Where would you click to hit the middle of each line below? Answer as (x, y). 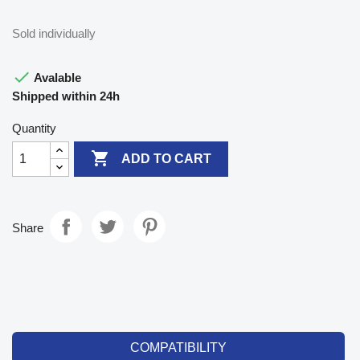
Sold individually (54, 33)
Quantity (34, 128)
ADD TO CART (167, 159)
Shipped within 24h (66, 96)
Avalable (56, 77)
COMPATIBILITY (178, 347)
